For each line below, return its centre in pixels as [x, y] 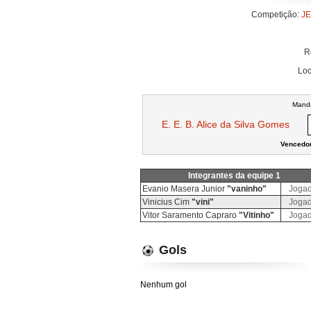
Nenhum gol [163, 285]
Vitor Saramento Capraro [191, 215]
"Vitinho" [257, 215]
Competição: [276, 15]
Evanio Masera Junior [185, 189]
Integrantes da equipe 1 [234, 176]
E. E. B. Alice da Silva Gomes [225, 124]
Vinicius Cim [167, 202]
